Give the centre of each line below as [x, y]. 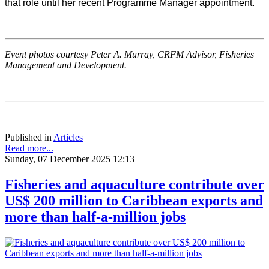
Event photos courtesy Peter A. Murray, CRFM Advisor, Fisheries [129, 55]
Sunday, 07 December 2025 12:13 [70, 159]
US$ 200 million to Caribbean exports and [134, 201]
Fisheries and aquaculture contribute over [134, 185]
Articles [68, 138]
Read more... [29, 148]
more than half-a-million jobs [95, 217]
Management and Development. [66, 65]
